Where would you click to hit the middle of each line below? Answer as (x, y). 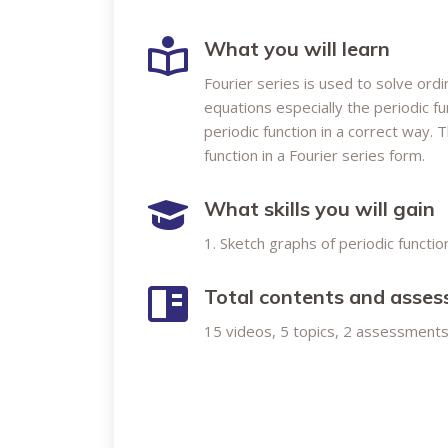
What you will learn (297, 48)
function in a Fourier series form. (314, 155)
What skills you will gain (319, 208)
